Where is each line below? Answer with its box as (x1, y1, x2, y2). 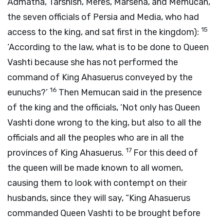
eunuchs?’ (7, 87, 50, 98)
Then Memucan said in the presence (58, 87, 202, 98)
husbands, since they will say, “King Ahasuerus (7, 193, 190, 203)
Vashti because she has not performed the (7, 57, 178, 68)
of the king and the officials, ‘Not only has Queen (7, 102, 200, 113)
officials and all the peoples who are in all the (7, 132, 184, 143)
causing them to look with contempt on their (7, 178, 187, 188)
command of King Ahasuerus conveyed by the (7, 72, 193, 83)
